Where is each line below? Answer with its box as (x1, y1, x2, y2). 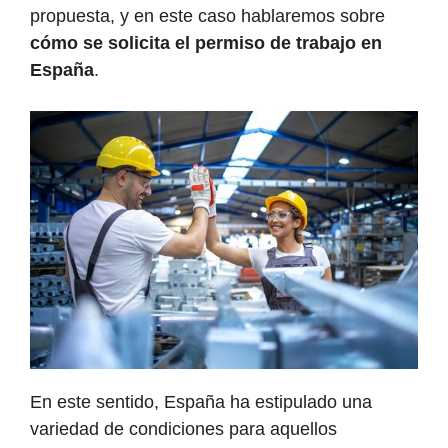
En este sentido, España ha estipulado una (30, 392, 372, 413)
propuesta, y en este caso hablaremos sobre (30, 6, 385, 27)
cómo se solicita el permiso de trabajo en (30, 33, 382, 54)
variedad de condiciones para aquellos (30, 419, 337, 440)
